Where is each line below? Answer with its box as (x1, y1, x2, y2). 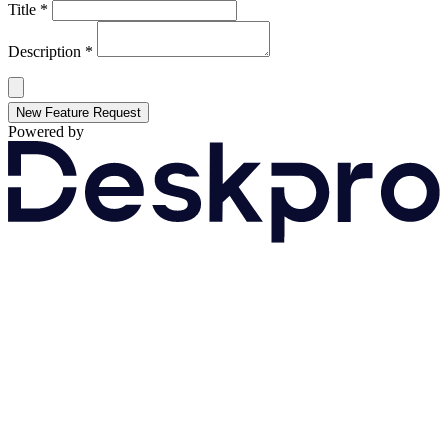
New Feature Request (16, 104, 141, 120)
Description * (8, 42, 93, 60)
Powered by (8, 122, 84, 140)
